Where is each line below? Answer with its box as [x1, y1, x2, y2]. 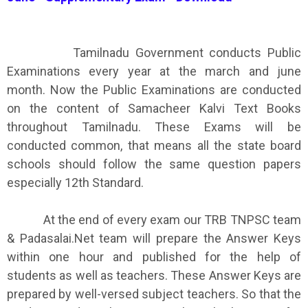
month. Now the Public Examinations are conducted [7, 82, 301, 97]
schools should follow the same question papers [7, 156, 301, 171]
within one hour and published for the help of [7, 249, 301, 264]
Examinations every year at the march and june [7, 63, 301, 78]
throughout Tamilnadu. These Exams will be [7, 119, 301, 134]
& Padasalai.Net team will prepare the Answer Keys [7, 230, 301, 245]
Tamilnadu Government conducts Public [7, 45, 301, 60]
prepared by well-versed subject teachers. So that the [7, 286, 301, 301]
